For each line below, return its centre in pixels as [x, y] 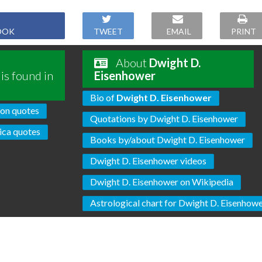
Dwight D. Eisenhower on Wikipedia [162, 182]
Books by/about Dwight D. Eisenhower [168, 140]
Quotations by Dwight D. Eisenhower [164, 119]
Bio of [104, 98]
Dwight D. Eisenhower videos [149, 161]
